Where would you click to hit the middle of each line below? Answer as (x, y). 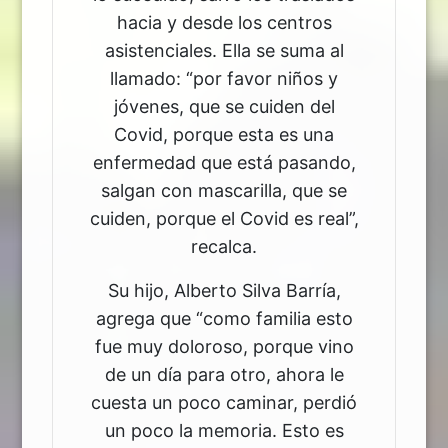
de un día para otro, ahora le (224, 374)
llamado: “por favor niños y (224, 78)
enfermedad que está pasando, (224, 162)
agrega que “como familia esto (224, 318)
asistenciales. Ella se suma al (224, 50)
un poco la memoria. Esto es (224, 430)
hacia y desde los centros (224, 22)
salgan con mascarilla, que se (224, 190)
